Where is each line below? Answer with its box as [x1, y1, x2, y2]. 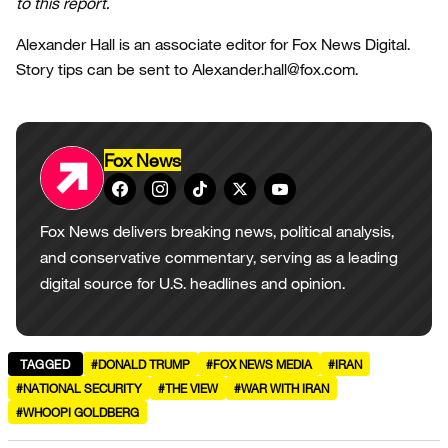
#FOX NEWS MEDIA [205, 356, 312, 372]
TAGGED [20, 356, 71, 372]
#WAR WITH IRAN [234, 380, 329, 396]
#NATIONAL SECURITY [16, 380, 142, 396]
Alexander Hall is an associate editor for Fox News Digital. [16, 34, 410, 54]
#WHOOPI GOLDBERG [16, 404, 139, 420]
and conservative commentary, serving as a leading [40, 247, 398, 267]
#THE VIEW [158, 380, 218, 396]
